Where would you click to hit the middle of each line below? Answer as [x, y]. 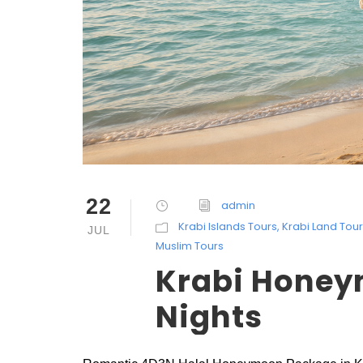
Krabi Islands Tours [228, 226]
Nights [209, 316]
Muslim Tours [190, 246]
